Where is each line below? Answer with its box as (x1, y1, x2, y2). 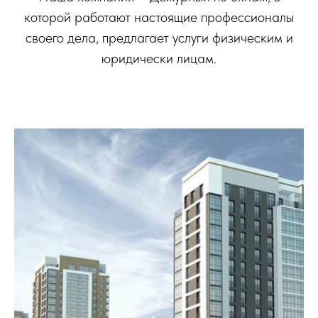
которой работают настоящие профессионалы (24, 9, 294, 26)
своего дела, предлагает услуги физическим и (25, 29, 293, 46)
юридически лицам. (102, 50, 216, 67)
